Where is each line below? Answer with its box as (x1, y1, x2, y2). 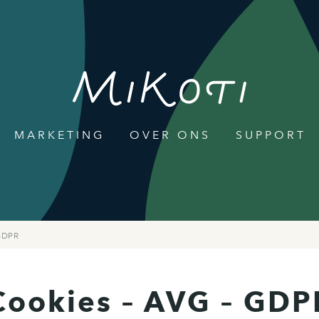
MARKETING (14, 128, 105, 142)
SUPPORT (235, 128, 306, 142)
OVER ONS (129, 128, 211, 142)
